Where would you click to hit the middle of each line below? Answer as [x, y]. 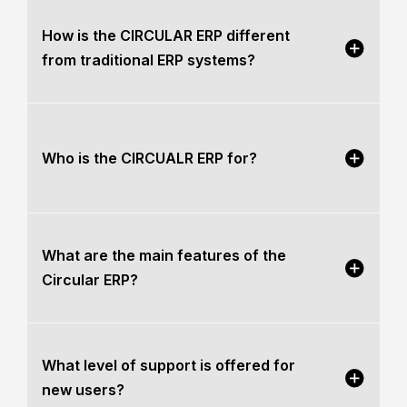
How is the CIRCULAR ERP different [166, 35]
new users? [83, 390]
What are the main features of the [164, 255]
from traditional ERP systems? [149, 60]
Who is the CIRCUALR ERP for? [149, 158]
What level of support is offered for [169, 365]
